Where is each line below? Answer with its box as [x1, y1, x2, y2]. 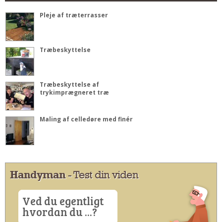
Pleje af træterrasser [40, 11, 108, 20]
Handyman [10, 168, 65, 181]
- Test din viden [65, 168, 138, 181]
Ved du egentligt [22, 193, 104, 209]
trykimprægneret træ [40, 88, 109, 97]
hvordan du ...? [22, 204, 97, 220]
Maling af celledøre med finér [40, 115, 133, 124]
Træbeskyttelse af [40, 80, 99, 89]
